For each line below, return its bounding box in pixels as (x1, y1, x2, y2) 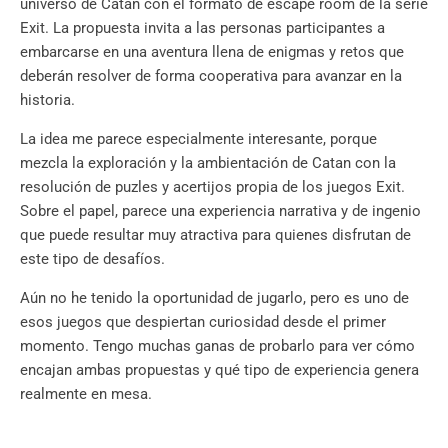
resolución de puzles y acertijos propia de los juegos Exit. (20, 178, 405, 197)
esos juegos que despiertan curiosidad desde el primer (20, 313, 386, 332)
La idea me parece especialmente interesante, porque (20, 130, 377, 149)
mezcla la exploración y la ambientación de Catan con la (20, 154, 396, 173)
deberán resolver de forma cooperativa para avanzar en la (20, 67, 402, 86)
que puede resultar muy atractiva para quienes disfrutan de (20, 226, 411, 245)
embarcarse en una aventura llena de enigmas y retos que (20, 43, 404, 62)
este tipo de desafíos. (20, 250, 165, 269)
